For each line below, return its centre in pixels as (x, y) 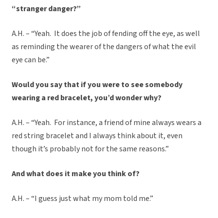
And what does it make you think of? (76, 174)
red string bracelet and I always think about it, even (97, 136)
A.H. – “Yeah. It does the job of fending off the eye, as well (106, 34)
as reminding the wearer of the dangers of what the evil (104, 47)
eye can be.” (31, 60)
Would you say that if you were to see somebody (97, 85)
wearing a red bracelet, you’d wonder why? (87, 98)
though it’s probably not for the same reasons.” (90, 149)
